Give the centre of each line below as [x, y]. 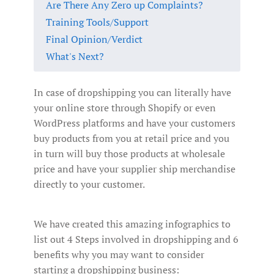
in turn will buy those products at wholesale [129, 153]
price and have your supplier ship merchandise [135, 168]
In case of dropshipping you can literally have [132, 92]
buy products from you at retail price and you [131, 138]
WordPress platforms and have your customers [135, 123]
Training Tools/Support [97, 22]
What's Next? [75, 56]
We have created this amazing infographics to [132, 224]
